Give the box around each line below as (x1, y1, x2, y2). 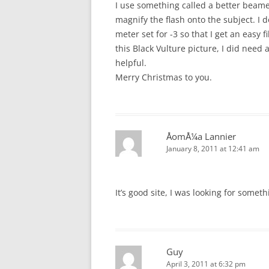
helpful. (115, 57, 147, 68)
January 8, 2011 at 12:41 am (166, 144, 259, 154)
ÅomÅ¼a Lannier (166, 130, 236, 142)
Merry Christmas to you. (115, 71, 212, 83)
